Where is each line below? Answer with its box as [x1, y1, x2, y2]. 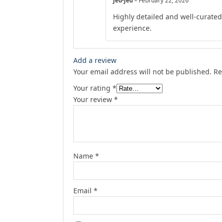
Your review [73, 95, 114, 105]
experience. [113, 23, 152, 33]
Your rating [73, 83, 112, 93]
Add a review [73, 55, 116, 65]
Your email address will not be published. [73, 67, 212, 77]
